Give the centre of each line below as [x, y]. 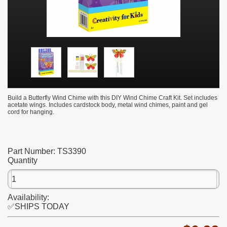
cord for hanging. [31, 112]
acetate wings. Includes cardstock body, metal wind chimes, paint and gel [108, 105]
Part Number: [32, 152]
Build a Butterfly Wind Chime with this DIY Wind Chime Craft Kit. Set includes [112, 98]
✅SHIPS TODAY [39, 207]
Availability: [28, 198]
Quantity [23, 161]
